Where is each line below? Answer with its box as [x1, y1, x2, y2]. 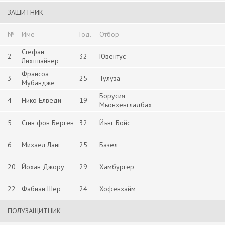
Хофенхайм [99, 184, 136, 193]
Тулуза [99, 74, 120, 83]
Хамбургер [99, 162, 134, 171]
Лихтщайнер [22, 56, 59, 65]
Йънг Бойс [99, 118, 130, 127]
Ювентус [99, 52, 126, 61]
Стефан [22, 47, 44, 56]
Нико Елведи [22, 96, 61, 105]
